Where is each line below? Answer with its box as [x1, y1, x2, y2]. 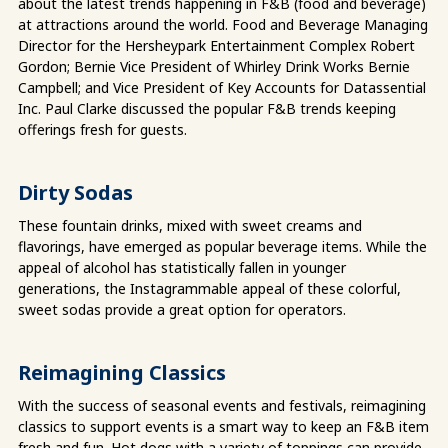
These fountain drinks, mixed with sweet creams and [18, 215, 362, 235]
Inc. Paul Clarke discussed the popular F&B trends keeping [18, 98, 396, 118]
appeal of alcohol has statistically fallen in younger [18, 257, 346, 277]
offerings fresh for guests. [18, 119, 187, 139]
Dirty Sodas [18, 178, 133, 206]
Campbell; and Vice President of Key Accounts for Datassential [18, 77, 426, 97]
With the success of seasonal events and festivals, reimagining [18, 395, 426, 415]
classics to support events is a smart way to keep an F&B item [18, 416, 429, 436]
